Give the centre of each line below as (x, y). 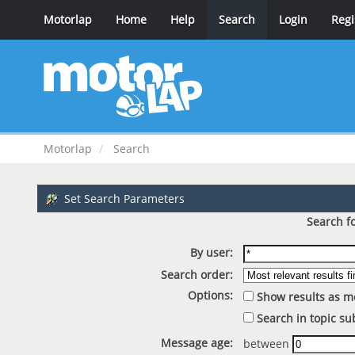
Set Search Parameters (125, 198)
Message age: (197, 342)
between (267, 343)
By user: (212, 252)
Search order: (197, 275)
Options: (211, 295)
